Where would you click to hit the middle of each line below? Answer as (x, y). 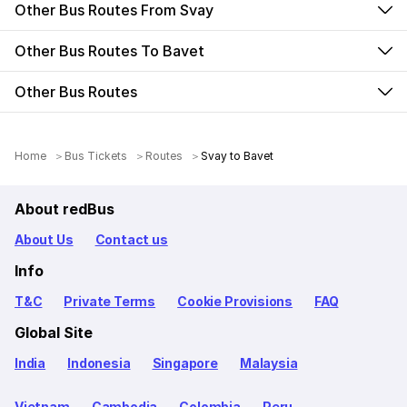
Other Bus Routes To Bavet (109, 50)
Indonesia (99, 362)
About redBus (65, 208)
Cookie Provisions (235, 301)
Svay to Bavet (238, 155)
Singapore (185, 362)
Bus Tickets (96, 155)
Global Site (54, 332)
